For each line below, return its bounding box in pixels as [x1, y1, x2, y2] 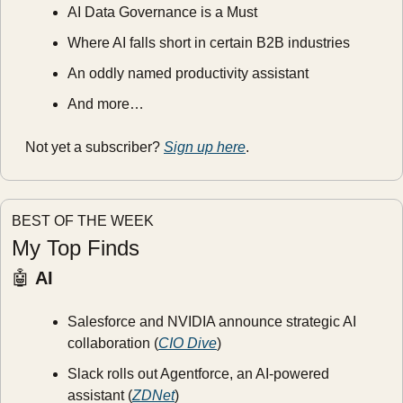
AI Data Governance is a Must [67, 4, 257, 20]
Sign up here [164, 139, 246, 155]
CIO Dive [158, 335, 217, 351]
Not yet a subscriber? [25, 139, 164, 155]
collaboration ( [67, 335, 158, 351]
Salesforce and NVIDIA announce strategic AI [67, 313, 356, 329]
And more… [67, 95, 144, 112]
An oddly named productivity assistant [67, 65, 309, 81]
